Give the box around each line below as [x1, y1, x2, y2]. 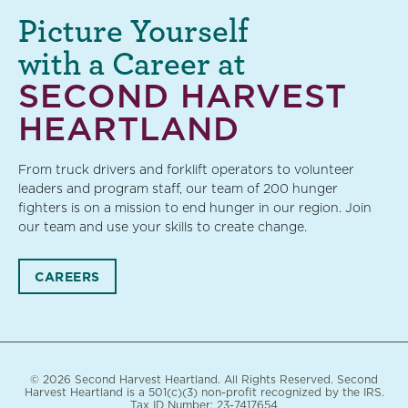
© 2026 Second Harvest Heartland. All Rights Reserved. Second [30, 372, 378, 387]
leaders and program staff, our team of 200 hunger [18, 180, 338, 196]
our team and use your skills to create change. [18, 219, 307, 234]
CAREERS [35, 269, 100, 284]
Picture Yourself [18, 9, 249, 50]
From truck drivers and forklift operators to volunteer [18, 161, 354, 177]
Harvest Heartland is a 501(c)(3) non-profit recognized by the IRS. [24, 385, 384, 400]
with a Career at [18, 42, 246, 83]
